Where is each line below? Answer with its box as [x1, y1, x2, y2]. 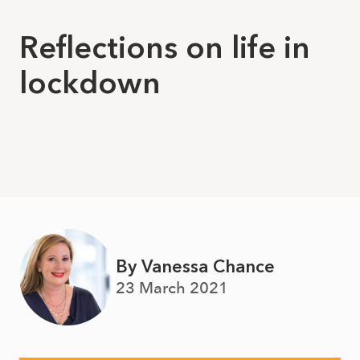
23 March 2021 [116, 278, 228, 297]
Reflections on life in [19, 29, 310, 66]
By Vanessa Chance [116, 256, 275, 277]
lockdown [19, 64, 161, 101]
